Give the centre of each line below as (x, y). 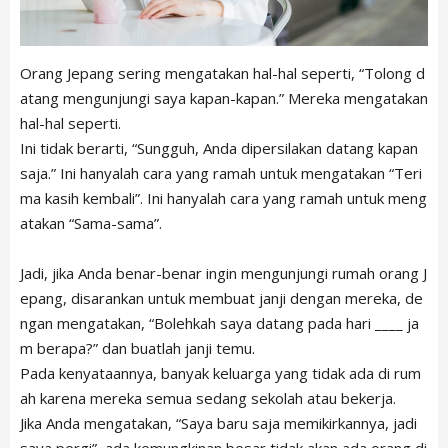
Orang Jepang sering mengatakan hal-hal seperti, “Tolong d (222, 73)
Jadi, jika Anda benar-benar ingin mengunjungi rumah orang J (223, 273)
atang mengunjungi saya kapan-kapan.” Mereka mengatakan (224, 98)
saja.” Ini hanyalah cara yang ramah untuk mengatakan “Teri (221, 173)
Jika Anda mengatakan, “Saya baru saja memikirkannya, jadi (218, 423)
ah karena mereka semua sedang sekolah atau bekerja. (208, 398)
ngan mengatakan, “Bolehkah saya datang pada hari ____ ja (219, 323)
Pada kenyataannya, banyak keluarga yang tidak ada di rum (220, 373)
